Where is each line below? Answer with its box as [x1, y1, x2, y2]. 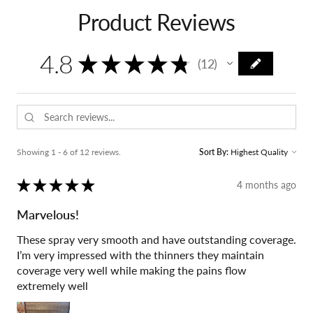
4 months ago [237, 179, 296, 191]
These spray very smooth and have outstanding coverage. [17, 232, 296, 246]
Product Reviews [78, 8, 235, 36]
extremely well [17, 278, 88, 292]
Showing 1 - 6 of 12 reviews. [17, 146, 121, 157]
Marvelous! [17, 206, 79, 222]
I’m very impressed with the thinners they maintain [17, 247, 264, 261]
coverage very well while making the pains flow [17, 263, 247, 277]
